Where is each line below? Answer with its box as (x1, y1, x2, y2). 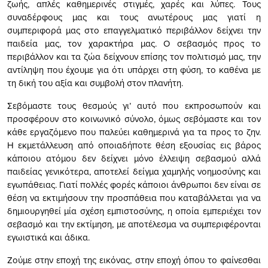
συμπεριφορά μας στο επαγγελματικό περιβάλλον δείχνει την (7, 23, 261, 36)
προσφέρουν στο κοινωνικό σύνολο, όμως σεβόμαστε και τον (7, 112, 261, 125)
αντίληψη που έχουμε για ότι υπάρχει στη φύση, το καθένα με (7, 63, 261, 76)
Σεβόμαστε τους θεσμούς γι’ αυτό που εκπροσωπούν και (7, 99, 261, 112)
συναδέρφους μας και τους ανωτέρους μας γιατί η (7, 10, 261, 23)
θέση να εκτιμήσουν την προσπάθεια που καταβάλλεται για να (7, 191, 261, 204)
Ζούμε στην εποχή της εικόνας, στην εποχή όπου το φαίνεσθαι (7, 253, 261, 266)
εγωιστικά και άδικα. (7, 230, 90, 243)
